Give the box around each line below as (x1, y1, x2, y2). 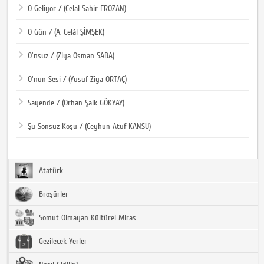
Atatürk (37, 166, 64, 176)
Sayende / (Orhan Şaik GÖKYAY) (28, 98, 125, 108)
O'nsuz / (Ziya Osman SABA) (28, 51, 115, 61)
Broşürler (37, 189, 69, 199)
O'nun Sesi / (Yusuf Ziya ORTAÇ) (28, 74, 127, 84)
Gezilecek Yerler (37, 236, 88, 246)
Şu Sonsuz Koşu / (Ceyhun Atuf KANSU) (28, 121, 151, 131)
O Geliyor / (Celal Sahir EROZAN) (28, 4, 127, 14)
